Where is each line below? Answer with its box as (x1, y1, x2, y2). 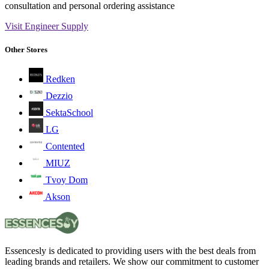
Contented (46, 141, 85, 152)
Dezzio (46, 91, 73, 101)
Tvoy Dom (46, 175, 88, 186)
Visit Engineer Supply (5, 21, 88, 32)
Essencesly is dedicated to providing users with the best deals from (5, 246, 256, 256)
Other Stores (5, 45, 47, 55)
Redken (46, 74, 75, 85)
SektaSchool (46, 107, 93, 118)
